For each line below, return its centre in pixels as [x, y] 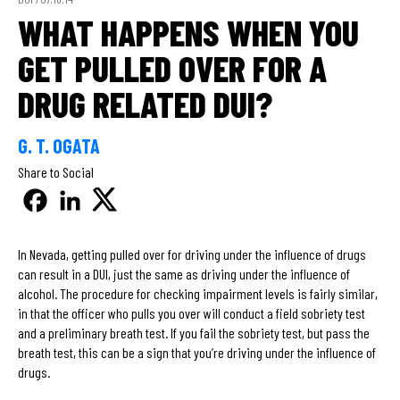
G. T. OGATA [59, 145]
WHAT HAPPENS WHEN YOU [188, 32]
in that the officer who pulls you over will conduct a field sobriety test [192, 312]
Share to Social [56, 171]
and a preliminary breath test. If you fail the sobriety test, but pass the [194, 332]
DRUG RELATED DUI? [145, 103]
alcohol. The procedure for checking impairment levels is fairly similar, [198, 293]
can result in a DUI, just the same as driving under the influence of [184, 273]
